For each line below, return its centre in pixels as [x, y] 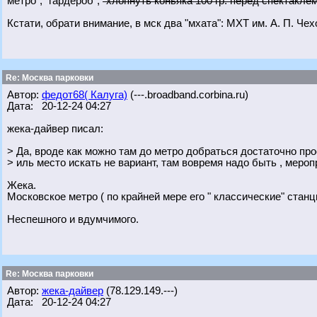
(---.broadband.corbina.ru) [188, 95]
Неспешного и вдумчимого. [73, 219]
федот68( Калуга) [85, 95]
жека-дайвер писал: [55, 129]
